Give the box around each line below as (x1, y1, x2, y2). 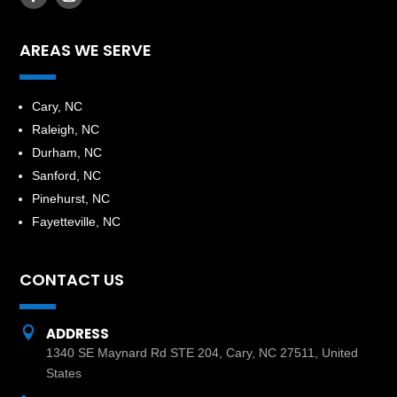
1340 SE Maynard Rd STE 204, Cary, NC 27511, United (45, 346, 358, 360)
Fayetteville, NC (32, 214, 121, 229)
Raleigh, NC (32, 122, 100, 136)
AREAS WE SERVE (19, 39, 152, 61)
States (45, 366, 82, 380)
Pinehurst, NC (32, 191, 111, 206)
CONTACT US (19, 269, 125, 291)
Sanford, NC (32, 168, 102, 183)
